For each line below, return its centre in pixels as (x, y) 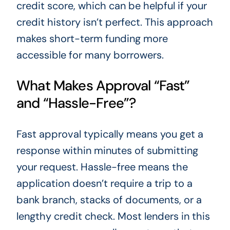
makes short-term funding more (92, 38)
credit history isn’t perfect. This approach (114, 22)
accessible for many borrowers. (90, 55)
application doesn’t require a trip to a (104, 184)
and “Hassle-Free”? (76, 103)
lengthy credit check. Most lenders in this (113, 216)
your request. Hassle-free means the (102, 167)
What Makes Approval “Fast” (103, 85)
